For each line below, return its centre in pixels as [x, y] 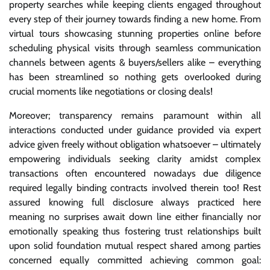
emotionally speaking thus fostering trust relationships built [135, 231]
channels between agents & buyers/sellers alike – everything [135, 62]
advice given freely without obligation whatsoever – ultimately [135, 144]
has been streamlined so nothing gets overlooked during [135, 77]
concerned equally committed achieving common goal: [135, 260]
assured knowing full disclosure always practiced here [135, 202]
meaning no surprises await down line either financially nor [135, 216]
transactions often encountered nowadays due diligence [135, 173]
